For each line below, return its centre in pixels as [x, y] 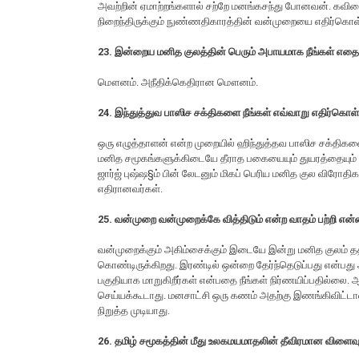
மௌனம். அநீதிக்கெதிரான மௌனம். [178, 83]
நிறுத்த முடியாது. [134, 311]
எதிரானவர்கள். [130, 189]
